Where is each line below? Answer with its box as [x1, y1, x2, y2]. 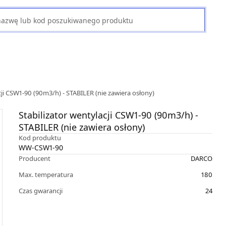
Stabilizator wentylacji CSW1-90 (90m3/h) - [18, 109, 198, 121]
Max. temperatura [18, 170, 73, 179]
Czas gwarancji [18, 186, 63, 195]
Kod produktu [18, 133, 61, 142]
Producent [18, 154, 50, 163]
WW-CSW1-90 [18, 143, 63, 152]
